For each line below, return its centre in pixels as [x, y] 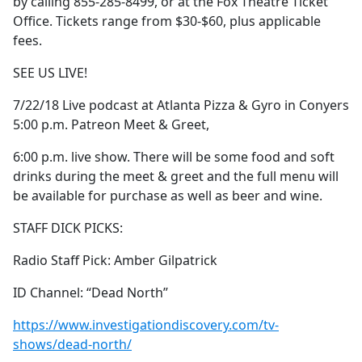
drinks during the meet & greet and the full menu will [176, 177]
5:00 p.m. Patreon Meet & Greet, [111, 125]
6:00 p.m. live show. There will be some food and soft [174, 157]
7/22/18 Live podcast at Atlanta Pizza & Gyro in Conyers [181, 105]
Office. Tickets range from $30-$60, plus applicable [167, 21]
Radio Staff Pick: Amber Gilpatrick [115, 261]
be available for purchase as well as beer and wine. [168, 196]
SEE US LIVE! [50, 73]
